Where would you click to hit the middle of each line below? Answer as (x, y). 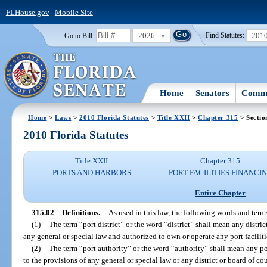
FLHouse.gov (27, 12)
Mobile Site (74, 12)
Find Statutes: (225, 35)
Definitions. (81, 212)
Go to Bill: (79, 35)
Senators (213, 93)
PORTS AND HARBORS (91, 173)
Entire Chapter (221, 193)
